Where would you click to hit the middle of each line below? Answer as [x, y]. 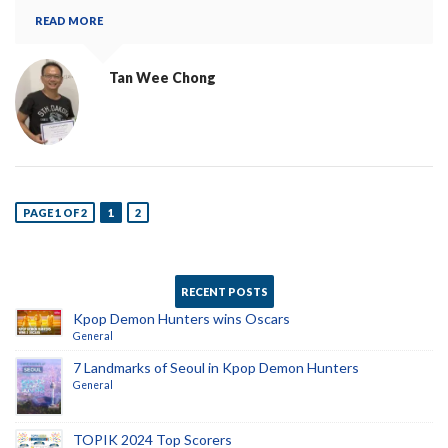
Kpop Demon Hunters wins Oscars [181, 318]
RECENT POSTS [224, 291]
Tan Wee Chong [162, 77]
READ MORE [69, 20]
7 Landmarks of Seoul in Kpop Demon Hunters [216, 367]
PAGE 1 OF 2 [55, 212]
